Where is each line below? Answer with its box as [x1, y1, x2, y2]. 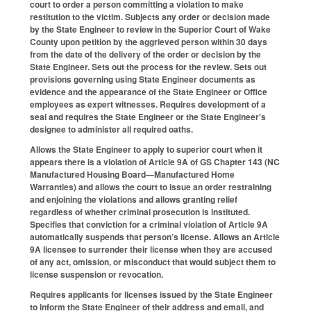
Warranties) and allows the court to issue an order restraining [30, 180, 271, 193]
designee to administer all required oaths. [30, 123, 193, 136]
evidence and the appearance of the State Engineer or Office [30, 85, 267, 99]
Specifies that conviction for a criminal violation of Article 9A [30, 217, 268, 230]
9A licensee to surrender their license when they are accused [30, 242, 272, 255]
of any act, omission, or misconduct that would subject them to [30, 255, 276, 268]
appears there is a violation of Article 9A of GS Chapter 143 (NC [30, 155, 280, 168]
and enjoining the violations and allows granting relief [30, 192, 237, 205]
